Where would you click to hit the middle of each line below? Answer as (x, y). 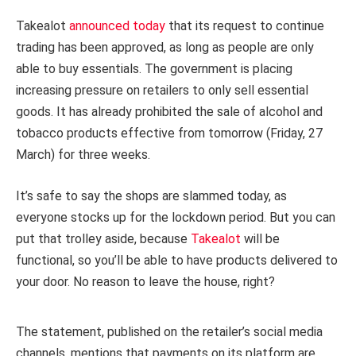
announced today (117, 25)
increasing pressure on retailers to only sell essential (162, 90)
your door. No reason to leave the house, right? (145, 281)
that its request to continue (245, 25)
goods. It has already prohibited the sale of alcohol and (169, 111)
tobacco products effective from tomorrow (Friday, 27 (169, 133)
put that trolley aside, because (103, 238)
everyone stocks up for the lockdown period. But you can (176, 217)
